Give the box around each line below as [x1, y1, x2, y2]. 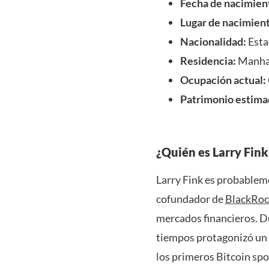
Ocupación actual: [180, 73, 266, 87]
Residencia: [180, 54, 236, 68]
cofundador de [156, 192, 225, 206]
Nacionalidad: [180, 35, 246, 49]
